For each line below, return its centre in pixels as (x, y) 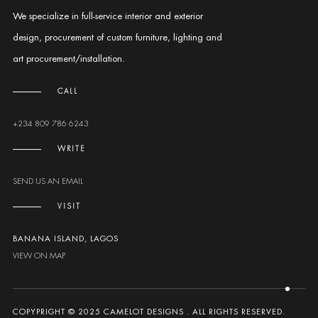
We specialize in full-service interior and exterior (108, 16)
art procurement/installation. (68, 59)
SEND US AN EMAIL (48, 181)
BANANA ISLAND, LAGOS (65, 239)
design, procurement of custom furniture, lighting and (117, 38)
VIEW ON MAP (39, 256)
